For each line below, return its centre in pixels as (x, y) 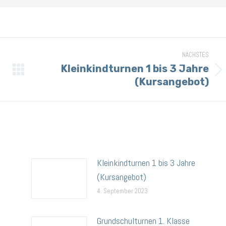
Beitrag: (53, 90)
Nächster (55, 75)
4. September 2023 (122, 191)
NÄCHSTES (195, 55)
